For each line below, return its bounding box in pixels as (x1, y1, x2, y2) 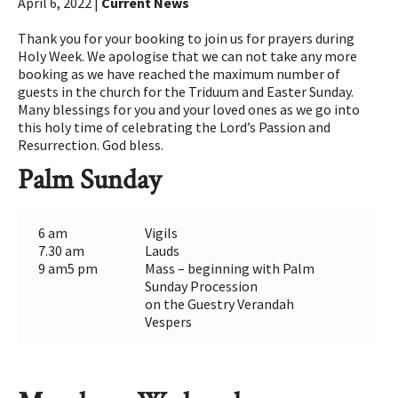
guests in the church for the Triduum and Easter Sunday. (18, 83, 354, 101)
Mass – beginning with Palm (144, 259, 314, 278)
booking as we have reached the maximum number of (18, 65, 341, 84)
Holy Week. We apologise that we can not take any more (18, 47, 358, 66)
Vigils (144, 224, 178, 243)
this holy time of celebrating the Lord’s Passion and (18, 118, 331, 137)
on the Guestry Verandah (144, 295, 294, 314)
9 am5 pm (37, 259, 98, 278)
